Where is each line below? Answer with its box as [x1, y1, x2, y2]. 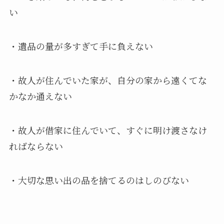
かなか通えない [8, 89, 72, 103]
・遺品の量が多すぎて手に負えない [8, 39, 153, 53]
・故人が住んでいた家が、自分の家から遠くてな [8, 73, 207, 87]
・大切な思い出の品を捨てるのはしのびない [8, 173, 189, 186]
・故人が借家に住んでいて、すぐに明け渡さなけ [8, 123, 207, 136]
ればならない [8, 139, 63, 152]
